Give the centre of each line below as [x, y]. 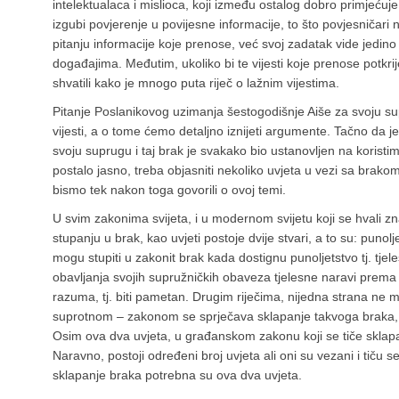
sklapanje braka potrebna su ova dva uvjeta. [177, 375]
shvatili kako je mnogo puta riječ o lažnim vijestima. [196, 83]
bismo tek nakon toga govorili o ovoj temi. [169, 190]
